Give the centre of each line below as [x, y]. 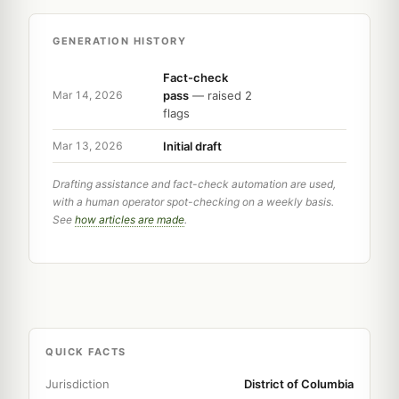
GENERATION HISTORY [119, 41]
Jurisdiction [77, 383]
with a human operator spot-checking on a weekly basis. [193, 201]
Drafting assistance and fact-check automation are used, [194, 183]
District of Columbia [299, 383]
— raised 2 [220, 95]
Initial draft [192, 146]
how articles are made [130, 219]
